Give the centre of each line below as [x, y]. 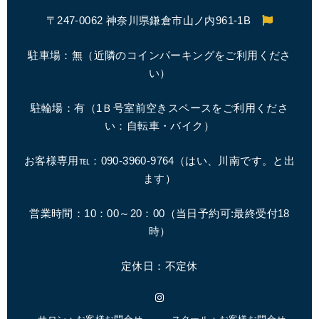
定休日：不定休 [159, 266]
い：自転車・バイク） [159, 125]
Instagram [158, 296]
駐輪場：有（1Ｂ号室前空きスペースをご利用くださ [159, 108]
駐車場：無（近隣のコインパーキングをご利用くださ [159, 55]
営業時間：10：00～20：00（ [103, 213]
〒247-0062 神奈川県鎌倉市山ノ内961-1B [154, 20]
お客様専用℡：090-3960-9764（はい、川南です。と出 [159, 160]
